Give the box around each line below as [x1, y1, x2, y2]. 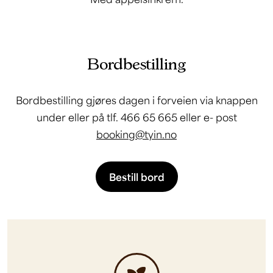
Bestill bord [108, 170, 165, 183]
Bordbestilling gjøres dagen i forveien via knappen [15, 93, 258, 107]
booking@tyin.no [96, 127, 177, 141]
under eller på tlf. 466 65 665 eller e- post [36, 110, 237, 124]
